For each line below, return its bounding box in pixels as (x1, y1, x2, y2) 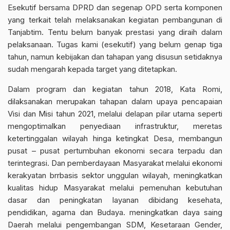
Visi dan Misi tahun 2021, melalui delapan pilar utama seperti (8, 109, 222, 119)
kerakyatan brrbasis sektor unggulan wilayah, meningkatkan (8, 170, 222, 180)
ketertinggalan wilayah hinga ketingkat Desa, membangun (8, 133, 222, 143)
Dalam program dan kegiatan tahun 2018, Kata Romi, (8, 84, 222, 94)
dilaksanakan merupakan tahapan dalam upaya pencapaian (8, 97, 222, 106)
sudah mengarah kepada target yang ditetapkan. (8, 64, 177, 74)
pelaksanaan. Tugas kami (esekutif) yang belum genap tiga (8, 40, 222, 49)
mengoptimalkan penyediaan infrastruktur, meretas (8, 121, 222, 131)
